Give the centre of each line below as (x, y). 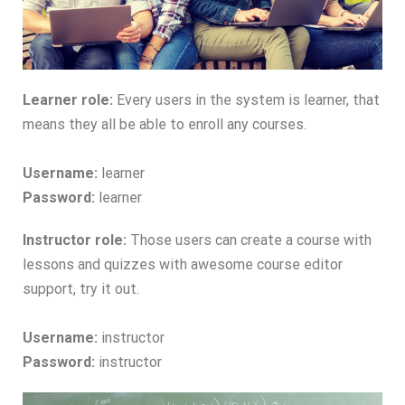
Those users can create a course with (249, 240)
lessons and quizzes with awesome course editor (183, 265)
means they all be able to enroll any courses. (165, 125)
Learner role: (68, 100)
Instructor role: (75, 240)
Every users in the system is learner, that (246, 100)
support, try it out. (81, 289)
